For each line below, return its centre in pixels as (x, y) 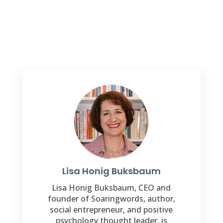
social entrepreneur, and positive (111, 209)
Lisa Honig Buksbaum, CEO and (111, 187)
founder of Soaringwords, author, (111, 198)
